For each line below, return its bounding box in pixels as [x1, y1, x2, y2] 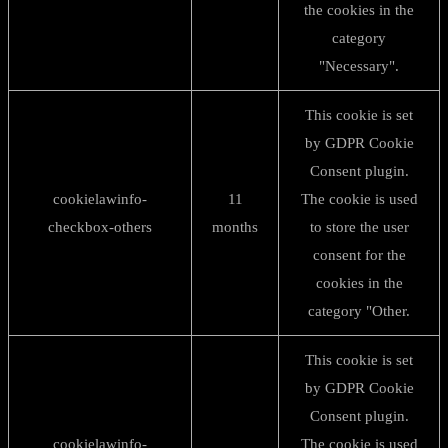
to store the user [309, 219, 409, 235]
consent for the [312, 247, 406, 263]
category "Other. [308, 303, 410, 319]
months [212, 219, 258, 235]
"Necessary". [319, 58, 399, 74]
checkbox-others [48, 219, 152, 235]
